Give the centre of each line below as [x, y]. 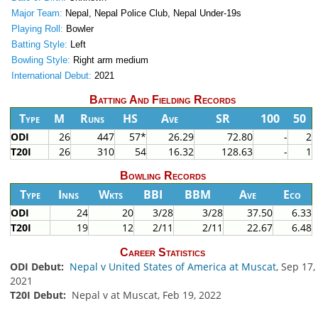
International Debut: [51, 76]
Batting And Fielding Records [163, 100]
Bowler [78, 29]
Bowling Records [163, 176]
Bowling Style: [40, 60]
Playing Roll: [37, 29]
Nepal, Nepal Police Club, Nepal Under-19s [152, 13]
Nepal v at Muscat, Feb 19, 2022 [145, 295]
